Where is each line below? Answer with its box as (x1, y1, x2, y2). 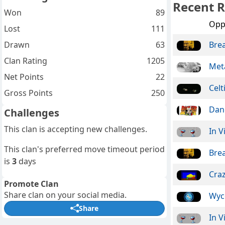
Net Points (4, 71, 44, 82)
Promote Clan (4, 178, 59, 189)
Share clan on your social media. (4, 189, 127, 200)
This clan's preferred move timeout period (4, 143, 165, 155)
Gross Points (4, 87, 53, 98)
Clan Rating (4, 55, 47, 66)
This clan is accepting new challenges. (4, 123, 147, 135)
